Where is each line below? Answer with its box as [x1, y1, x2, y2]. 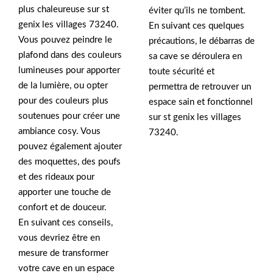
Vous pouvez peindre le [18, 35, 112, 45]
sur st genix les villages [149, 113, 241, 122]
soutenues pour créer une [18, 112, 120, 121]
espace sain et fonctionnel [149, 97, 253, 107]
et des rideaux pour [18, 172, 94, 182]
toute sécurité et [149, 67, 214, 77]
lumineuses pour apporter [18, 66, 120, 76]
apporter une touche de [18, 188, 111, 197]
